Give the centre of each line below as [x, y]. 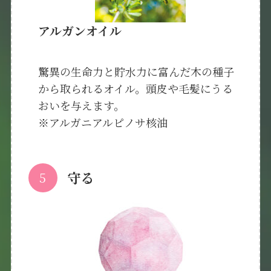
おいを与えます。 [81, 105]
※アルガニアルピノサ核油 [103, 122]
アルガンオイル [80, 31]
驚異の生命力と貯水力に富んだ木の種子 [136, 71]
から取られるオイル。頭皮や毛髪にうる [135, 88]
